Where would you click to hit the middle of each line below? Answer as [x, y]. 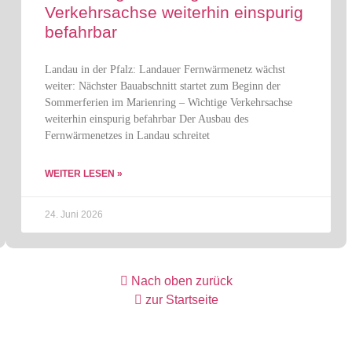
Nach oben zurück [181, 281]
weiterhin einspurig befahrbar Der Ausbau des [146, 119]
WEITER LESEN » [83, 174]
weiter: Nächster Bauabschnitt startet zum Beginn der [162, 86]
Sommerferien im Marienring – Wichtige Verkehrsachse [168, 103]
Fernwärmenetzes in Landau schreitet [127, 136]
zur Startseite [181, 300]
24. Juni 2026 [73, 214]
